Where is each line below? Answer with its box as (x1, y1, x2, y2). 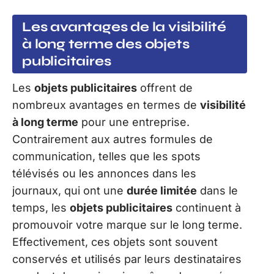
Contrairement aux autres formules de (12, 132, 213, 146)
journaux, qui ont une (12, 183, 127, 197)
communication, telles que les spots (12, 149, 201, 163)
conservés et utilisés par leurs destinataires (12, 252, 242, 265)
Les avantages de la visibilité (22, 18, 226, 35)
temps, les (12, 201, 70, 214)
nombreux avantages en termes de (12, 98, 200, 111)
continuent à (172, 201, 241, 214)
